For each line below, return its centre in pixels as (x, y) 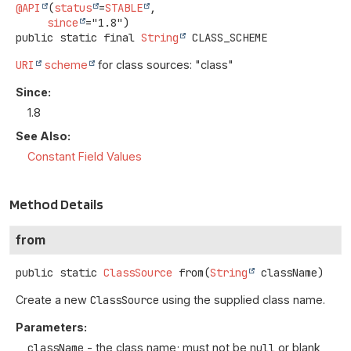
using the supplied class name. (242, 300)
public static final (75, 37)
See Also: (43, 136)
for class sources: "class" (164, 64)
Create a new (53, 300)
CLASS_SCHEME (230, 37)
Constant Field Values (85, 157)
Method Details (56, 204)
